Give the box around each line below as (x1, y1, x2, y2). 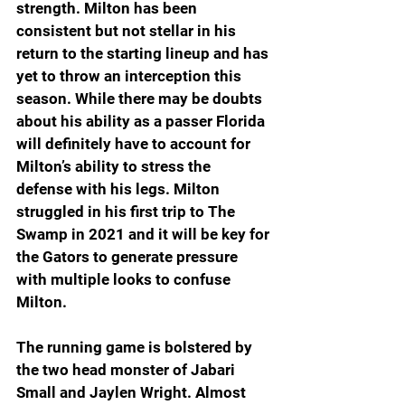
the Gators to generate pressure (16, 247, 241, 266)
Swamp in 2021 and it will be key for (16, 224, 273, 243)
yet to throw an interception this (16, 66, 245, 85)
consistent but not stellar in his (16, 21, 240, 40)
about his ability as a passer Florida (16, 111, 268, 130)
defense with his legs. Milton (16, 179, 223, 198)
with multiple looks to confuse (16, 269, 234, 288)
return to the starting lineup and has (16, 43, 272, 62)
